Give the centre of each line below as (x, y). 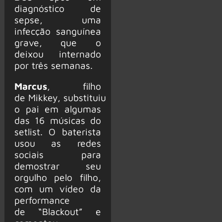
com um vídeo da (57, 188)
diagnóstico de (57, 8)
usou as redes (57, 143)
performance (42, 200)
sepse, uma (57, 19)
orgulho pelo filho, (57, 177)
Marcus (30, 86)
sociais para (57, 154)
